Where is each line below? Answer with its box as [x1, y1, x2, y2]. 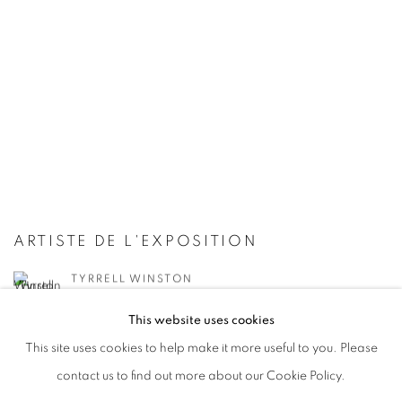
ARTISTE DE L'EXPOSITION [13, 233, 258, 249]
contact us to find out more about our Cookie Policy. [57, 370, 345, 382]
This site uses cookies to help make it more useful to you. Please [24, 342, 378, 354]
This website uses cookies [127, 314, 275, 327]
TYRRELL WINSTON [71, 273, 193, 284]
